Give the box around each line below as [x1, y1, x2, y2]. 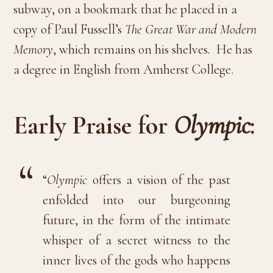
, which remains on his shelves [53, 41, 208, 57]
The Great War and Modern [125, 21, 257, 37]
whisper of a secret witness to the [43, 232, 230, 248]
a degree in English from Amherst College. [13, 61, 234, 77]
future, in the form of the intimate [43, 211, 230, 228]
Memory [13, 41, 54, 57]
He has [210, 41, 253, 57]
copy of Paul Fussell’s [13, 21, 126, 37]
